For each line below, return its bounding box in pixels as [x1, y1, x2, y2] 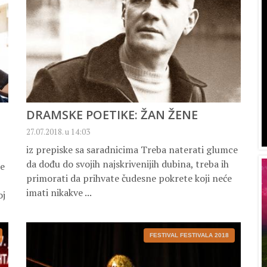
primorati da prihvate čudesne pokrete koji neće [26, 172, 232, 185]
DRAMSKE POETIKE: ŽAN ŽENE [26, 107, 198, 123]
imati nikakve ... [26, 186, 92, 200]
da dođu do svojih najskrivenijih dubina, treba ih [26, 157, 229, 171]
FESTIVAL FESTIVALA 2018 [150, 232, 229, 239]
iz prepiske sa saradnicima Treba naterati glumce [26, 143, 238, 157]
